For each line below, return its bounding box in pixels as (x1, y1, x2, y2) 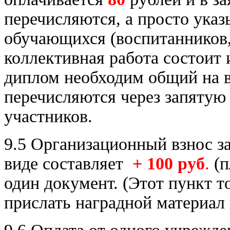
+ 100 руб (132, 154, 205, 173)
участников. (4, 106, 92, 126)
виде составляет (4, 154, 128, 173)
